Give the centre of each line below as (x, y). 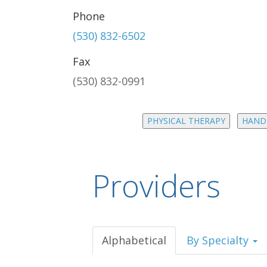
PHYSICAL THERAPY (186, 121)
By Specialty (219, 240)
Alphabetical (134, 240)
